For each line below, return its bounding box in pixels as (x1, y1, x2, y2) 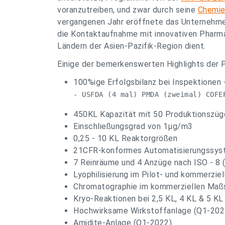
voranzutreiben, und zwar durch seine (57, 5, 198, 15)
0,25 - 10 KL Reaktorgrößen (73, 134, 177, 143)
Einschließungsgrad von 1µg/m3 (73, 122, 193, 131)
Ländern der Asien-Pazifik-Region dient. (57, 41, 206, 51)
